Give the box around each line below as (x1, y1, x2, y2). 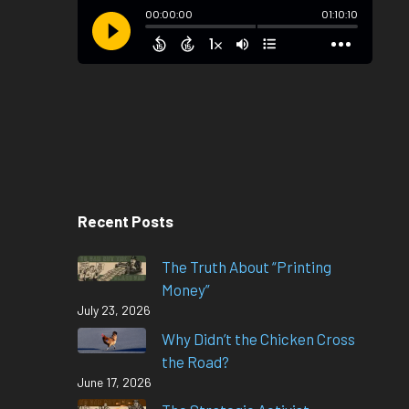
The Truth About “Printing (161, 257, 331, 276)
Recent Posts (77, 211, 173, 230)
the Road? (161, 351, 229, 371)
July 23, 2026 (77, 302, 151, 318)
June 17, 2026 (77, 373, 152, 390)
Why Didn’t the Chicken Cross (161, 329, 355, 348)
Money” (161, 280, 210, 299)
